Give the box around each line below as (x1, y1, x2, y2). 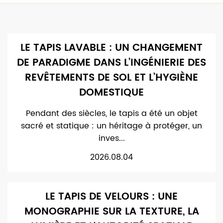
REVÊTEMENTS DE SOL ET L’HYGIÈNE (25, 70, 198, 86)
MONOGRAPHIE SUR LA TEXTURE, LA (24, 204, 199, 220)
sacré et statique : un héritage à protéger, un (21, 119, 202, 132)
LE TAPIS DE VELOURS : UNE (45, 189, 178, 205)
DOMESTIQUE (79, 85, 144, 101)
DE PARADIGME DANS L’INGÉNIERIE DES (17, 55, 206, 71)
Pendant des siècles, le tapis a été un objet (25, 107, 198, 120)
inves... (98, 132, 125, 145)
